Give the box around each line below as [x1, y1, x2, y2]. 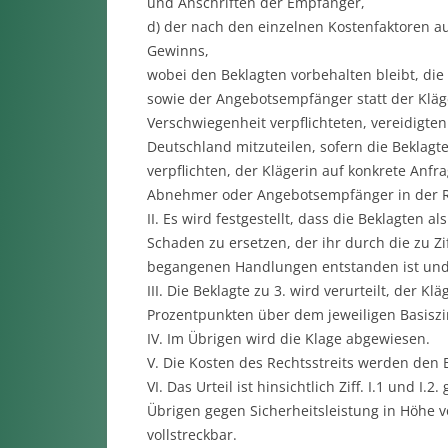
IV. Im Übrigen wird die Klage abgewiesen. [146, 329, 430, 348]
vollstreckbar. [146, 425, 237, 444]
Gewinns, [146, 41, 209, 60]
